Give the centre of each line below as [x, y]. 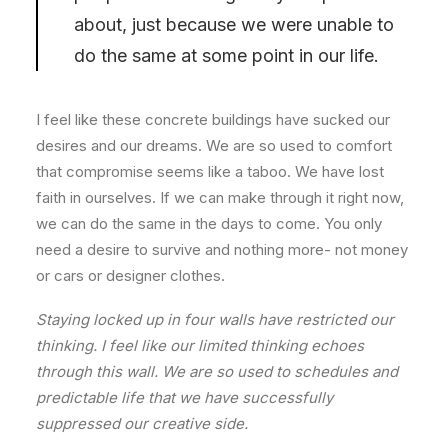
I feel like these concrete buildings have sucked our [213, 119]
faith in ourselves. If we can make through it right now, [220, 197]
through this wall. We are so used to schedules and [217, 371]
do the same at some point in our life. [226, 55]
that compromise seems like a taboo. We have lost [210, 171]
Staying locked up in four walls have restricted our [215, 319]
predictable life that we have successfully [184, 397]
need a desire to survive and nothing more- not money [222, 249]
